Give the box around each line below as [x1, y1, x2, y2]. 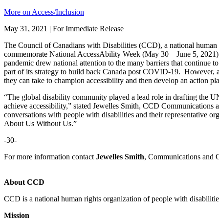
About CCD [4, 177, 44, 186]
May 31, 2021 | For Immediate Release [4, 24, 124, 33]
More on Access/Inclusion [4, 7, 84, 16]
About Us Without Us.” [4, 119, 77, 128]
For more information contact [4, 152, 96, 161]
